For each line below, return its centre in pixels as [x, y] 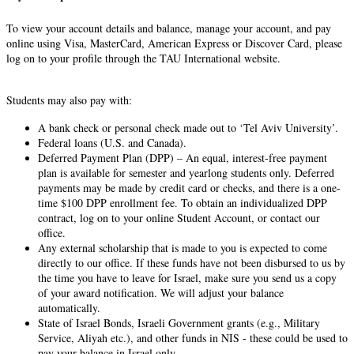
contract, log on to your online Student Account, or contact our [179, 217]
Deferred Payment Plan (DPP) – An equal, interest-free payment [183, 157]
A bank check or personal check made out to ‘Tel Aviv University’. [188, 127]
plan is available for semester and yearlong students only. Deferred [186, 172]
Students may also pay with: [69, 100]
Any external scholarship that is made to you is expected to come [183, 247]
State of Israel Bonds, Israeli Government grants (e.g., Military [179, 322]
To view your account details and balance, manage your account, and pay [169, 28]
